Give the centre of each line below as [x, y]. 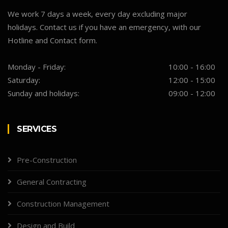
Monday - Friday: [37, 66]
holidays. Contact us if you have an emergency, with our [104, 27]
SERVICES [37, 129]
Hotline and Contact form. [52, 40]
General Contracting [52, 181]
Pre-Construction [47, 160]
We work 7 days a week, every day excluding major [97, 13]
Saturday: [24, 80]
